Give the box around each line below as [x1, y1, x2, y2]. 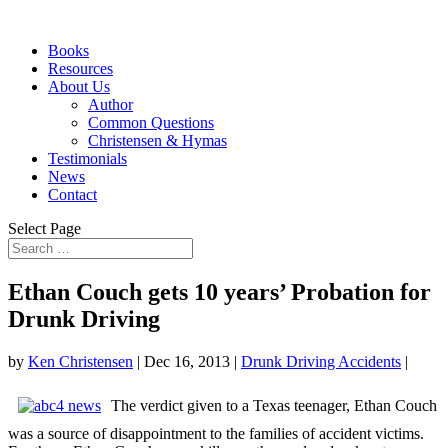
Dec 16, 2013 [144, 352, 230, 370]
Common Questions [88, 114, 214, 131]
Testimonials [48, 150, 127, 167]
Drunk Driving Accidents [241, 352, 401, 370]
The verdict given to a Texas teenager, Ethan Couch [111, 396, 437, 414]
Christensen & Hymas [88, 132, 227, 149]
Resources [48, 60, 113, 77]
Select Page [8, 220, 81, 237]
